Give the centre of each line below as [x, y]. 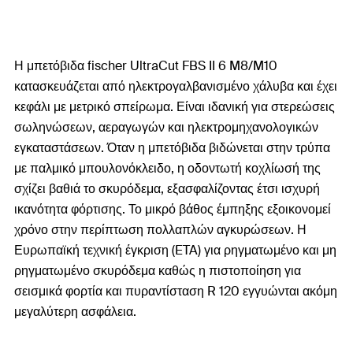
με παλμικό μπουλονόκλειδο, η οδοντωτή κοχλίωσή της [167, 168]
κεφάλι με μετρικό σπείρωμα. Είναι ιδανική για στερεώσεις [175, 107]
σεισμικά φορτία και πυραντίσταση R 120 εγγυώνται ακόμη [176, 291]
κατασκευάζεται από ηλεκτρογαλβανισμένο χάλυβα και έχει [176, 86]
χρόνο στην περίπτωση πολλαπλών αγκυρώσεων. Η [160, 230]
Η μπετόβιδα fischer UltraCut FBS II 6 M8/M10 [146, 66]
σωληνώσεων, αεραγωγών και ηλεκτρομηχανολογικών [166, 127]
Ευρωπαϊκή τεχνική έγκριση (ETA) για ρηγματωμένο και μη [175, 250]
